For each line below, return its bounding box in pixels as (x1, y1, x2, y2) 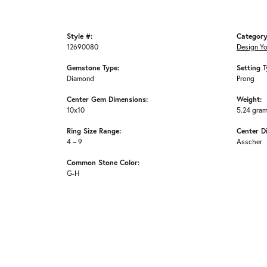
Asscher (237, 137, 262, 147)
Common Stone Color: (67, 157, 139, 167)
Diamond (67, 74, 94, 83)
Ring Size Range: (67, 126, 121, 136)
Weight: (237, 94, 262, 104)
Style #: (67, 31, 92, 41)
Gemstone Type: (67, 63, 119, 73)
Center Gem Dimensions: (67, 94, 148, 104)
